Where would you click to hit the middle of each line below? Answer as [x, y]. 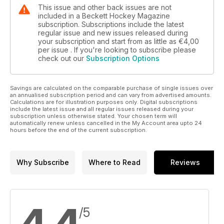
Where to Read [114, 162]
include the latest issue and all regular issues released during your [102, 109]
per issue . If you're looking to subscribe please [117, 49]
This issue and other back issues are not [105, 7]
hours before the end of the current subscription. [78, 130]
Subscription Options [123, 58]
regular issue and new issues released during [113, 32]
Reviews [185, 162]
